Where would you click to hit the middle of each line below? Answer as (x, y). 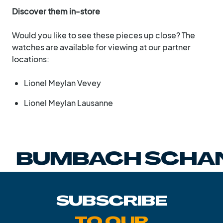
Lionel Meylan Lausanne (69, 103)
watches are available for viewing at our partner (101, 47)
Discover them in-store (57, 11)
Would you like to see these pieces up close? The (104, 35)
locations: (31, 59)
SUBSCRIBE (111, 202)
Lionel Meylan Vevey (63, 83)
